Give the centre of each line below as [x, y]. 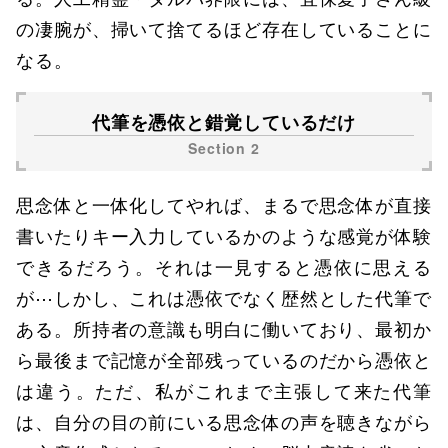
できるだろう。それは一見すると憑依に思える [224, 266]
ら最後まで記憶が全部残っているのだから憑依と [224, 359]
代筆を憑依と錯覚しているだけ [224, 121]
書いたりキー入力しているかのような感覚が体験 [224, 235]
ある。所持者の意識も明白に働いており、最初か [224, 328]
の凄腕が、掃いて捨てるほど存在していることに [224, 28]
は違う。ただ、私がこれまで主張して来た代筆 [224, 390]
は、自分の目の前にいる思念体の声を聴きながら [224, 421]
